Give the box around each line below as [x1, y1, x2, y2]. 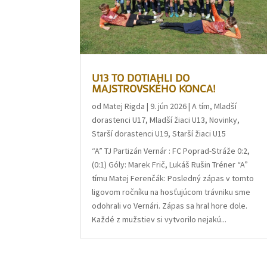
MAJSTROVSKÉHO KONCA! [92, 80, 216, 95]
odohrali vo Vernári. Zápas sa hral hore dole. [92, 200, 248, 211]
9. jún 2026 [150, 100, 187, 111]
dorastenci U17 [92, 114, 146, 125]
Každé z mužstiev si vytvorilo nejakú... [92, 213, 227, 225]
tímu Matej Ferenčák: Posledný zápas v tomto [92, 172, 254, 184]
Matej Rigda [103, 100, 145, 111]
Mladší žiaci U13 [150, 114, 206, 125]
